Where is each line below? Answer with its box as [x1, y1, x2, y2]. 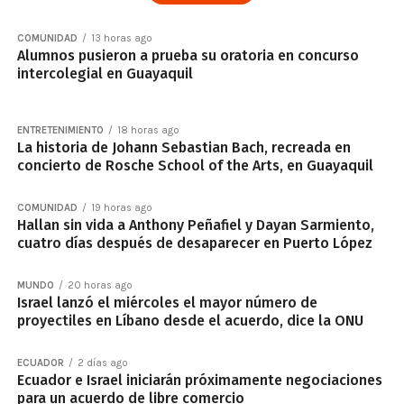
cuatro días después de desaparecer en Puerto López [16, 234, 372, 252]
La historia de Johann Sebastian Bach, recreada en [16, 139, 351, 156]
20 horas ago [67, 280, 133, 291]
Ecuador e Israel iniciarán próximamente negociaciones [16, 372, 382, 389]
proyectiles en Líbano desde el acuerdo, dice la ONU [16, 312, 363, 329]
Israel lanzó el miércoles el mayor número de [16, 294, 317, 311]
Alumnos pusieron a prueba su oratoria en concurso [16, 47, 359, 64]
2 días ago [77, 357, 128, 369]
